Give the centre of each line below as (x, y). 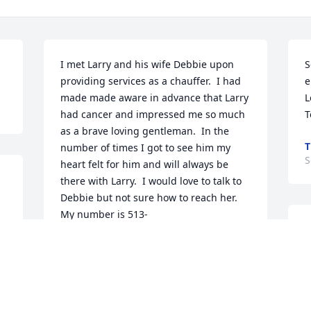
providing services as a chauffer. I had (151, 81)
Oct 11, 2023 (90, 260)
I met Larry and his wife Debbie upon (148, 65)
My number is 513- (104, 215)
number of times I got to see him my (146, 148)
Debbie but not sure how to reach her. (149, 198)
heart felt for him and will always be (145, 165)
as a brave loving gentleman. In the (145, 131)
